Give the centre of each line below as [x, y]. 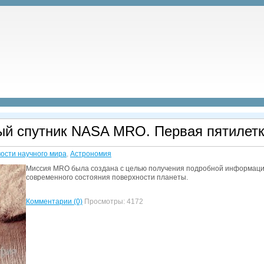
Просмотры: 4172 [113, 202]
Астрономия [91, 154]
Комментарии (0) [54, 202]
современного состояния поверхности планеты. [107, 177]
